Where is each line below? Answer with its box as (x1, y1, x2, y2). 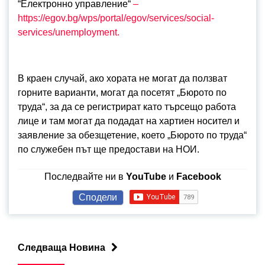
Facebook (176, 172, 221, 182)
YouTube (125, 172, 166, 182)
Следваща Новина (18, 243, 105, 253)
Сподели (78, 192, 117, 202)
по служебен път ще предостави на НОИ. (18, 144, 199, 154)
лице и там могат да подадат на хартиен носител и (18, 116, 240, 126)
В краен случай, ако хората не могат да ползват (18, 73, 227, 83)
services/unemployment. (18, 27, 119, 37)
